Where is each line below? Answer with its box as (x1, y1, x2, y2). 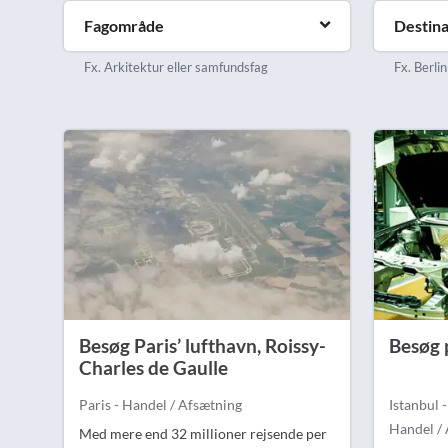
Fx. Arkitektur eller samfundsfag (84, 58, 268, 75)
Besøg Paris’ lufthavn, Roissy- (79, 333, 326, 357)
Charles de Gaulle (79, 355, 228, 379)
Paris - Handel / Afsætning (79, 395, 242, 413)
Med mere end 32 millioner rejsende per (79, 424, 327, 442)
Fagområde (84, 15, 164, 35)
